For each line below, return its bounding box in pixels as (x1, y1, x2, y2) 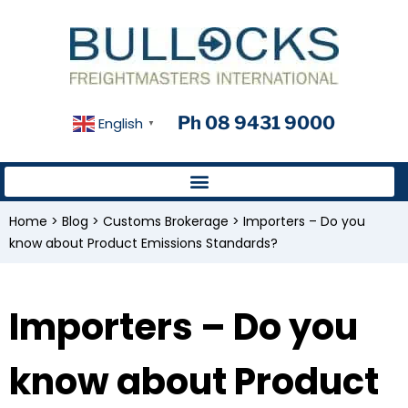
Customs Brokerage (103, 211, 229, 230)
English (98, 113, 143, 133)
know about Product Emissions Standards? (9, 233, 278, 252)
